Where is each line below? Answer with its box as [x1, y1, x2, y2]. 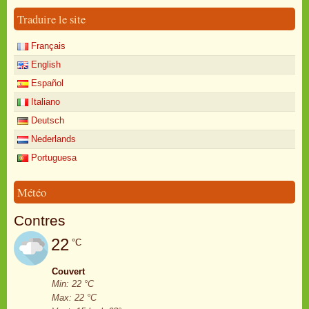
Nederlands [28, 134, 76, 144]
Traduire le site [17, 11, 86, 27]
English [28, 59, 61, 70]
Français [28, 41, 66, 51]
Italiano [28, 97, 60, 107]
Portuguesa [28, 152, 77, 163]
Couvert [52, 266, 85, 277]
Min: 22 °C [52, 279, 94, 289]
